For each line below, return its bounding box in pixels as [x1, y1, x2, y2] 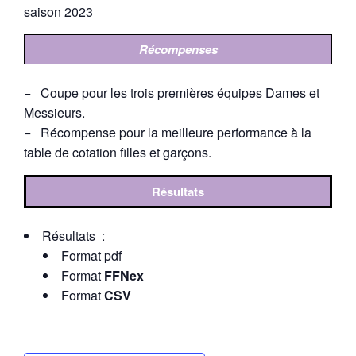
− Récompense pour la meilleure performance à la [24, 122, 311, 141]
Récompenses [138, 41, 218, 58]
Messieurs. [24, 103, 85, 122]
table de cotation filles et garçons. [24, 142, 211, 161]
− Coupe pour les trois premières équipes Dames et [24, 83, 319, 102]
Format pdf [61, 246, 122, 265]
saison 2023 [24, 2, 93, 21]
